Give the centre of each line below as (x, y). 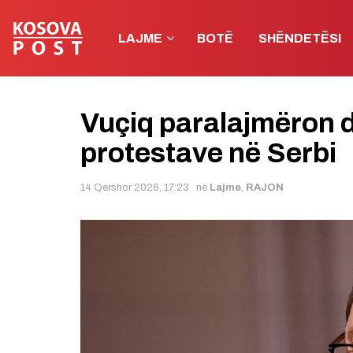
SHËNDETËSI (300, 38)
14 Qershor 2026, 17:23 (135, 188)
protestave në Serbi (208, 153)
